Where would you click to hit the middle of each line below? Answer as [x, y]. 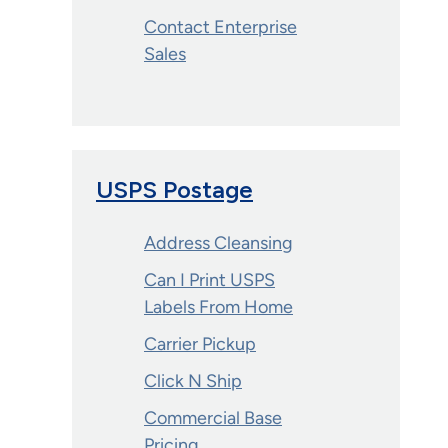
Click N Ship [193, 381]
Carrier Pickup [200, 344]
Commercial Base [213, 418]
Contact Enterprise [220, 27]
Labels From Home [218, 307]
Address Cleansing [218, 243]
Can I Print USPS [209, 280]
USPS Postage [174, 189]
